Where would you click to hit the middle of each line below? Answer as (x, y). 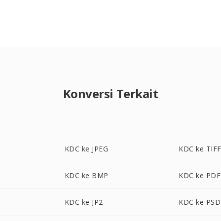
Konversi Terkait (110, 93)
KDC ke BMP (86, 175)
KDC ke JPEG (86, 149)
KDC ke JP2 (84, 202)
